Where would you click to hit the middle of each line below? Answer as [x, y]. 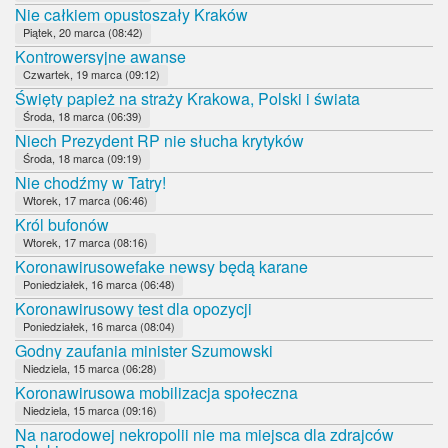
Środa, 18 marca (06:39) [82, 115]
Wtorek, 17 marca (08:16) [85, 241]
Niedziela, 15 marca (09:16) [90, 409]
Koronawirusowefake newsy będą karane [161, 266]
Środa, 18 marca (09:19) [82, 157]
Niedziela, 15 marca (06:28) [90, 367]
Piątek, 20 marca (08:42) [83, 31]
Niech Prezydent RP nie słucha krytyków [159, 140]
